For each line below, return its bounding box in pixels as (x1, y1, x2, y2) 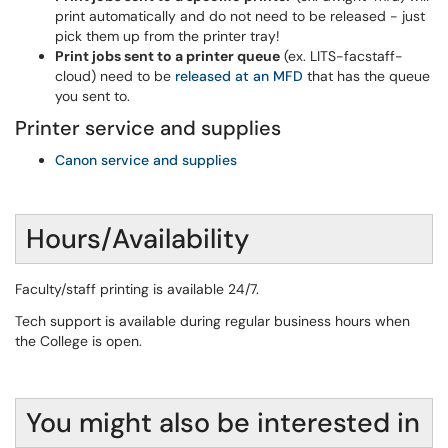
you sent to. (55, 87, 130, 105)
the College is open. (15, 332, 146, 350)
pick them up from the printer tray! (55, 27, 284, 45)
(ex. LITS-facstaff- (280, 47, 403, 65)
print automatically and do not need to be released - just (55, 7, 425, 25)
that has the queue (303, 67, 430, 85)
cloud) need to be (55, 67, 175, 85)
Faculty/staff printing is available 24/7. (15, 280, 263, 298)
